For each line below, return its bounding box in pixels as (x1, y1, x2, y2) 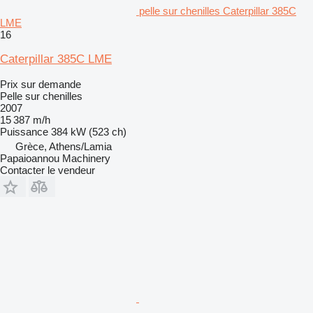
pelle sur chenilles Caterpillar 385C (139, 4, 296, 17)
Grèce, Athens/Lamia (15, 140, 112, 152)
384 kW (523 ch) (51, 125, 126, 138)
